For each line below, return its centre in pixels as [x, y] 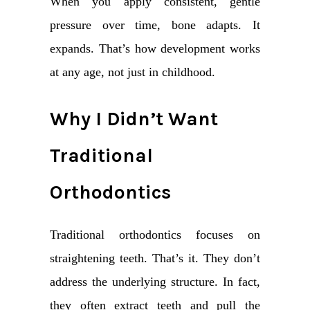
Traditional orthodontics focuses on [155, 234]
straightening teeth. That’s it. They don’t [155, 258]
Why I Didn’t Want [134, 118]
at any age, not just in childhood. [133, 72]
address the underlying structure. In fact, [155, 281]
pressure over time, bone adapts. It [155, 25]
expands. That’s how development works [155, 49]
